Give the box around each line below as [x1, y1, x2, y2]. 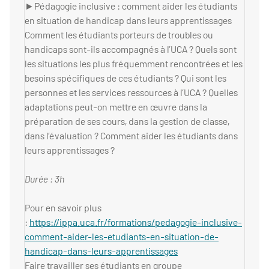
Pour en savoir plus [25, 202, 101, 214]
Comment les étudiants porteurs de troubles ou [25, 29, 213, 41]
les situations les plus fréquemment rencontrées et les [25, 58, 243, 70]
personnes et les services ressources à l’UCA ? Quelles [25, 86, 238, 98]
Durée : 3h [25, 173, 64, 185]
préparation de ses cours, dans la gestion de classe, [25, 115, 229, 127]
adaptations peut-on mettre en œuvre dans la [25, 101, 207, 113]
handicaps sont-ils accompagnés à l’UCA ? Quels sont [25, 43, 237, 55]
